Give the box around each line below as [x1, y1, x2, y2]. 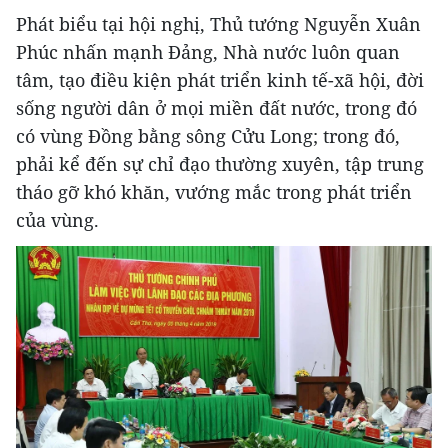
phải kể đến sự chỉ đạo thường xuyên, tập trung [16, 152, 424, 177]
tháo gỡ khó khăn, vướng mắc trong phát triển [16, 180, 412, 205]
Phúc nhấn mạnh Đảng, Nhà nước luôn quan [16, 40, 400, 65]
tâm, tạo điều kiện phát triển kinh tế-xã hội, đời [16, 68, 424, 93]
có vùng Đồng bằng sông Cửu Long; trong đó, [16, 124, 400, 149]
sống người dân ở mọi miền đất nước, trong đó [16, 96, 417, 121]
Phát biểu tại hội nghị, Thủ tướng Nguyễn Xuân [16, 12, 421, 37]
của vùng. [16, 208, 99, 233]
